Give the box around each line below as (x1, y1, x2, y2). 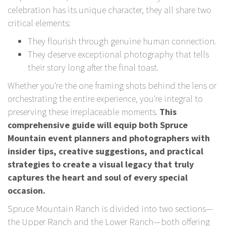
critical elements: (8, 17, 70, 29)
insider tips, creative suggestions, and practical (8, 145, 203, 157)
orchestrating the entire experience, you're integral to (8, 92, 203, 104)
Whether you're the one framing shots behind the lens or (8, 79, 216, 91)
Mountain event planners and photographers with (8, 132, 210, 144)
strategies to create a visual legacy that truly (8, 158, 194, 170)
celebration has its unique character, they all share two (8, 4, 211, 16)
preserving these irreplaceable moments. (8, 105, 159, 118)
